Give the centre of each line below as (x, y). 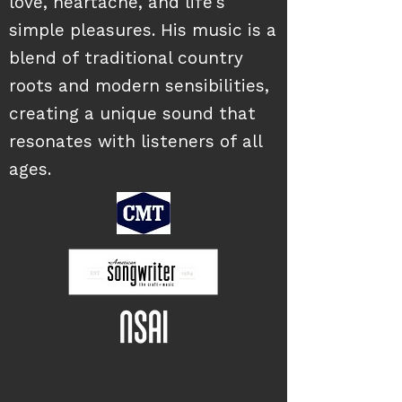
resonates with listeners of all (135, 143)
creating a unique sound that (132, 115)
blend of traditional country (126, 60)
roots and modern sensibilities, (139, 87)
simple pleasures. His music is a (143, 32)
